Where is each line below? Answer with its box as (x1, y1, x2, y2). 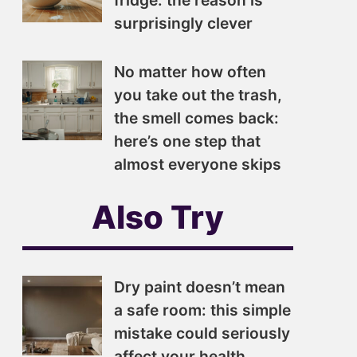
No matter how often (114, 62, 266, 81)
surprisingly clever (114, 14, 253, 33)
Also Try (92, 198, 224, 237)
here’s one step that (114, 131, 261, 151)
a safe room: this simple (114, 300, 291, 320)
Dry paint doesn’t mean (114, 277, 285, 296)
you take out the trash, (114, 85, 282, 104)
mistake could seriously (114, 324, 290, 343)
